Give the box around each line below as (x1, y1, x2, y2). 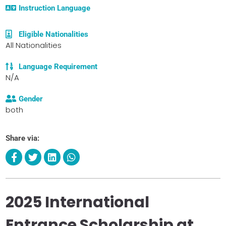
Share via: (6, 133, 39, 143)
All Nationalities (6, 39, 62, 50)
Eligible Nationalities (19, 29, 89, 39)
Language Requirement (19, 62, 98, 71)
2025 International (6, 191, 149, 213)
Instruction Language (19, 3, 91, 13)
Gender (19, 94, 43, 103)
